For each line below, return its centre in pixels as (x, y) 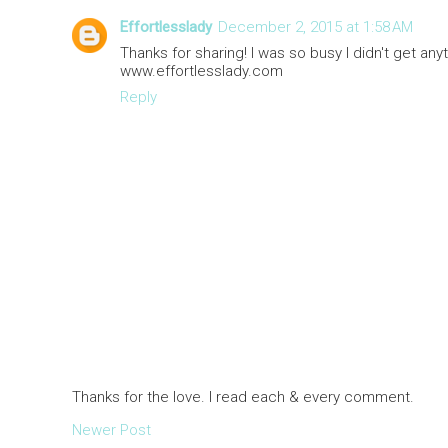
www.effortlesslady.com (201, 71)
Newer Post (111, 430)
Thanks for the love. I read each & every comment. (243, 397)
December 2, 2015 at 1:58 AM (315, 27)
